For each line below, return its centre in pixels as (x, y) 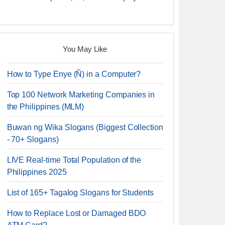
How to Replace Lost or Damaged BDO (76, 213)
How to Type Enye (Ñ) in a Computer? (74, 74)
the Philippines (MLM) (45, 107)
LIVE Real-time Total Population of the (74, 160)
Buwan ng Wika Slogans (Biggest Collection (85, 127)
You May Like (85, 49)
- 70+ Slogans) (33, 139)
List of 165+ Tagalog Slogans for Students (80, 193)
